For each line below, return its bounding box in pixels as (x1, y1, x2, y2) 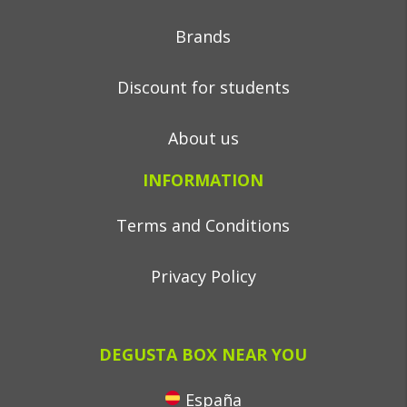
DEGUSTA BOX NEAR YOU (99, 343, 308, 365)
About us (167, 127, 239, 149)
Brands (175, 25, 232, 47)
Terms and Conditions (116, 214, 291, 236)
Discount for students (116, 76, 290, 98)
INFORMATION (143, 169, 264, 191)
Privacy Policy (150, 265, 256, 287)
